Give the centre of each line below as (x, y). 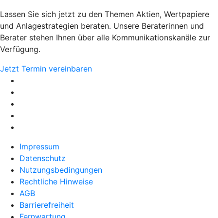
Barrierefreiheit (47, 205)
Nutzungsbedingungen (61, 170)
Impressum (39, 147)
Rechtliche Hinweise (56, 182)
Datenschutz (43, 158)
